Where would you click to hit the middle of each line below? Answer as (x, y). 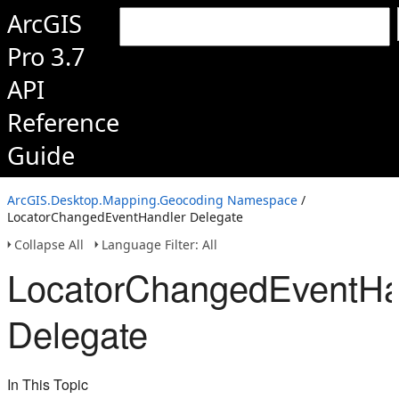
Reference (63, 122)
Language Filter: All (159, 244)
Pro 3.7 (46, 57)
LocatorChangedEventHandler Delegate (125, 217)
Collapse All (49, 244)
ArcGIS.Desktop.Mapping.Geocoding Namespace (152, 200)
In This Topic (48, 384)
